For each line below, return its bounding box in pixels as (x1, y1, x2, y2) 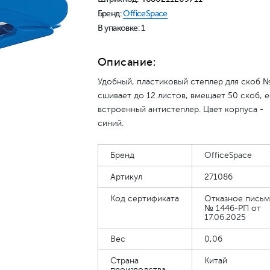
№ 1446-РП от (204, 204, 261, 213)
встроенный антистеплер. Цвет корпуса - (97, 105, 263, 114)
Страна (110, 256, 139, 265)
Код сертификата (110, 194, 179, 203)
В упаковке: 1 (97, 24, 145, 33)
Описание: (97, 56, 155, 68)
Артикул (110, 172, 142, 181)
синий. (97, 119, 124, 128)
